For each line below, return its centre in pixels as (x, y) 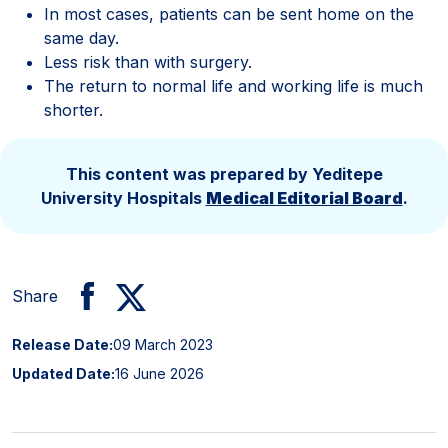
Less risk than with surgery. (150, 61)
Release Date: (62, 344)
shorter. (73, 109)
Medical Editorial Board (304, 197)
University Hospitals (123, 197)
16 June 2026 (159, 373)
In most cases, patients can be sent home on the (229, 13)
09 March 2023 (163, 344)
